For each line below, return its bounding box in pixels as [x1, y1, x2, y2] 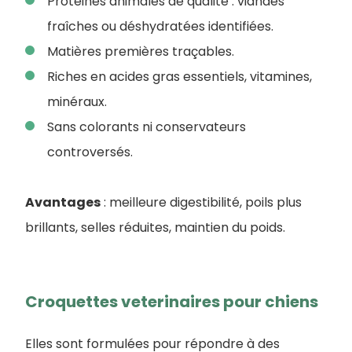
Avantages [25, 193, 101, 211]
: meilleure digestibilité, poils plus [101, 193, 302, 211]
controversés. [47, 143, 133, 161]
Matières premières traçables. [47, 42, 234, 60]
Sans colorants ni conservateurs [47, 118, 246, 136]
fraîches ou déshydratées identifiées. [47, 17, 273, 35]
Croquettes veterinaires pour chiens [25, 291, 318, 313]
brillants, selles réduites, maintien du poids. [25, 218, 285, 236]
